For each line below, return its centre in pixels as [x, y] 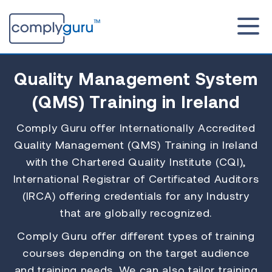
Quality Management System [136, 78]
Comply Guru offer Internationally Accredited [136, 127]
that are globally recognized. [136, 212]
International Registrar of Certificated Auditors [136, 178]
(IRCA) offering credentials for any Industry [136, 195]
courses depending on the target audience [136, 253]
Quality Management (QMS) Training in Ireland [136, 144]
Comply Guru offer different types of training [136, 236]
